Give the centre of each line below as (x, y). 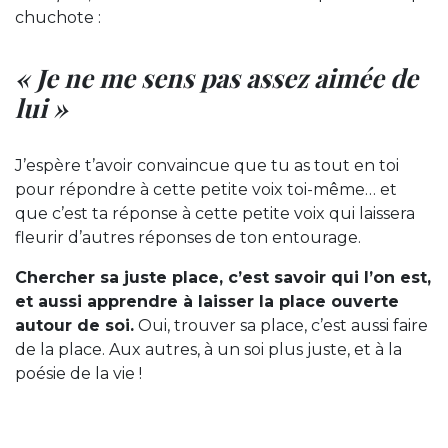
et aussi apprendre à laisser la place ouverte (207, 301)
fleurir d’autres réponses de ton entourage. (188, 237)
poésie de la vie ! (78, 373)
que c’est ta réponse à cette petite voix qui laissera (215, 213)
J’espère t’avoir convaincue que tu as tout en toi (207, 165)
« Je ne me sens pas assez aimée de (216, 76)
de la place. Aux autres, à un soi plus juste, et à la (208, 349)
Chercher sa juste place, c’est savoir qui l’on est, (223, 277)
